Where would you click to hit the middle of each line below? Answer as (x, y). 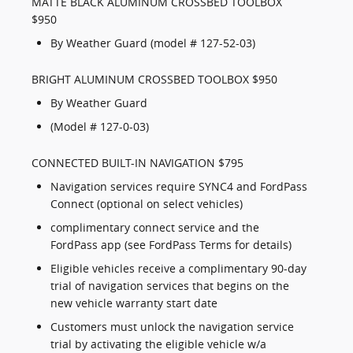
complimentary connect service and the (155, 228)
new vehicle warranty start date (134, 303)
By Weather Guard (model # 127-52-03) (153, 43)
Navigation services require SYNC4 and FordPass (179, 187)
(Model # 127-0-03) (100, 127)
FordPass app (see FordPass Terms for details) (171, 245)
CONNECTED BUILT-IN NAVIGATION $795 (137, 163)
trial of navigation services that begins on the (170, 286)
